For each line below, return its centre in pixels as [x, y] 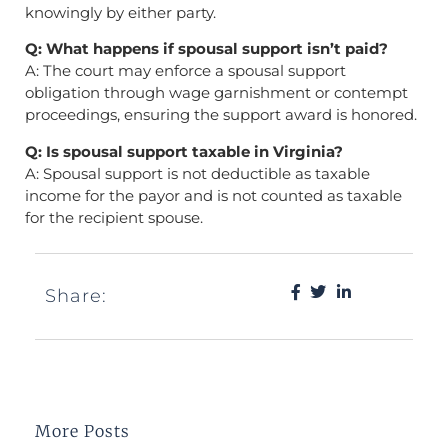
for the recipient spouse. [114, 217]
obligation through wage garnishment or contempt [216, 93]
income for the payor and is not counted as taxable [213, 195]
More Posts [82, 431]
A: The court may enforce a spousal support [185, 71]
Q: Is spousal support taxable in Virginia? [184, 151]
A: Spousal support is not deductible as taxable [197, 173]
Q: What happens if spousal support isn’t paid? [206, 49]
